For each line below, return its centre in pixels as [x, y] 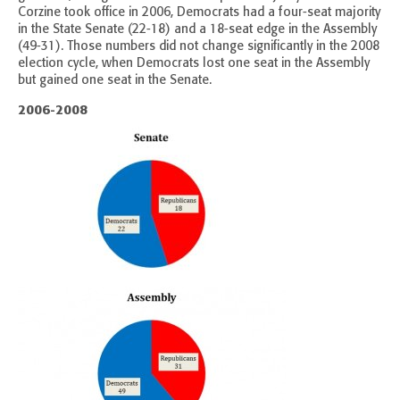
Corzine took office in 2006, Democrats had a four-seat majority [199, 12]
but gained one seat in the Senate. [115, 80]
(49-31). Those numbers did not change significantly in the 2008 [199, 46]
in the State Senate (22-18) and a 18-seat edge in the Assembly [197, 29]
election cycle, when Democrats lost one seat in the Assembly [194, 63]
